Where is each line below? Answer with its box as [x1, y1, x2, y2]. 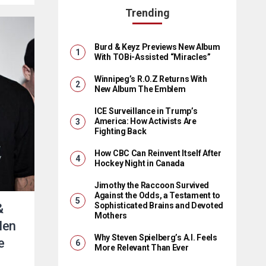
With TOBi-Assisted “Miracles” [94, 52, 211, 62]
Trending [125, 7, 170, 19]
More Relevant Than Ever [94, 243, 189, 252]
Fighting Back [94, 126, 147, 136]
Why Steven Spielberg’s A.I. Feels [94, 233, 217, 242]
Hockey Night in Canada [94, 159, 185, 168]
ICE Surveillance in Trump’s [94, 106, 198, 116]
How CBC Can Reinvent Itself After [94, 148, 221, 158]
